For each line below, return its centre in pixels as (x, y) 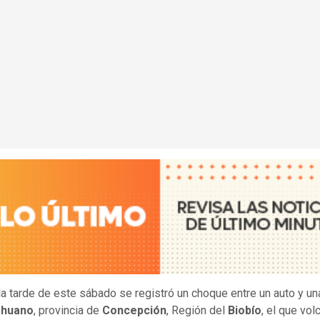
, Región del (197, 311)
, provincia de (68, 311)
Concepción (134, 311)
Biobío (245, 311)
